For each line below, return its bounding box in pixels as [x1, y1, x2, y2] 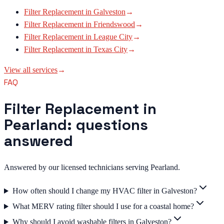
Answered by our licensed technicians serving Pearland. [4, 163, 180, 172]
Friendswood [93, 20, 135, 29]
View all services [4, 65, 57, 74]
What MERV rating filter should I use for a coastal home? [12, 202, 194, 211]
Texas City [93, 45, 127, 54]
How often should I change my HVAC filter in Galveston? [12, 186, 197, 195]
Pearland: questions [4, 115, 148, 134]
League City [93, 32, 132, 41]
